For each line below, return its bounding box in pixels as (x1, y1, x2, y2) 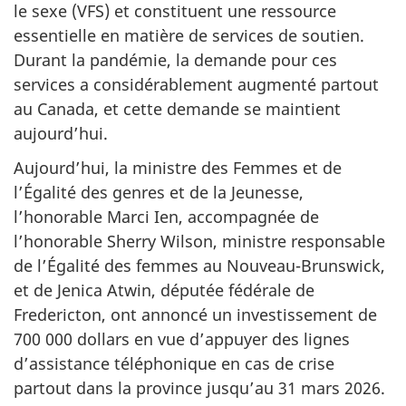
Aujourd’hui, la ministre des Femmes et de (14, 157, 342, 179)
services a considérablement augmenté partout (14, 72, 379, 95)
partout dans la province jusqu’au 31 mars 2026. (14, 377, 385, 400)
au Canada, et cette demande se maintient (14, 97, 341, 120)
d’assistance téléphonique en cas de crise (14, 353, 334, 375)
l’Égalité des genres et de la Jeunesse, (14, 181, 304, 204)
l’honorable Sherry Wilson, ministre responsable (14, 230, 385, 253)
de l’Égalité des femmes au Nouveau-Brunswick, (14, 255, 385, 277)
